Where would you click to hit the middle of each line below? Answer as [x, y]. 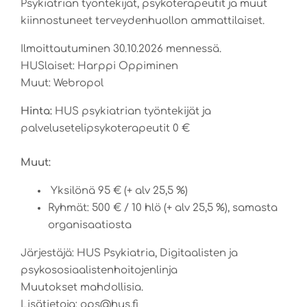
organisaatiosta [90, 225]
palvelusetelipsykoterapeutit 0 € [105, 128]
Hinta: [36, 111]
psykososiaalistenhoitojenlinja [99, 270]
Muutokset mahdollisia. [82, 287]
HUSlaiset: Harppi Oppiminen [99, 66]
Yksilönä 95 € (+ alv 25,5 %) [118, 191]
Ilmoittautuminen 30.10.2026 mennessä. [121, 49]
